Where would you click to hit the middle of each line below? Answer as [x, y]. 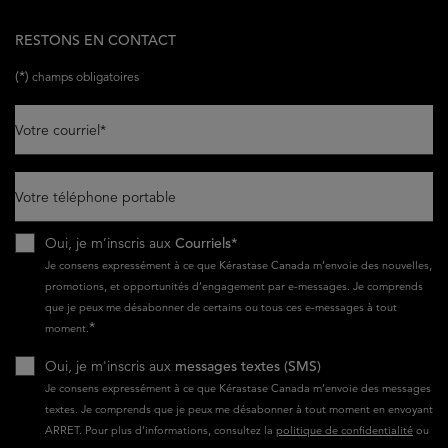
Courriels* [206, 242]
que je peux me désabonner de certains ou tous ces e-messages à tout [221, 306]
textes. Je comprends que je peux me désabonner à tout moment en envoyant [239, 408]
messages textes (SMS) [248, 365]
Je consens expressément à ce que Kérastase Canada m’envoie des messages [238, 387]
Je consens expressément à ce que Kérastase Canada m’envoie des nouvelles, [238, 264]
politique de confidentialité [344, 429]
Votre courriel [57, 129]
